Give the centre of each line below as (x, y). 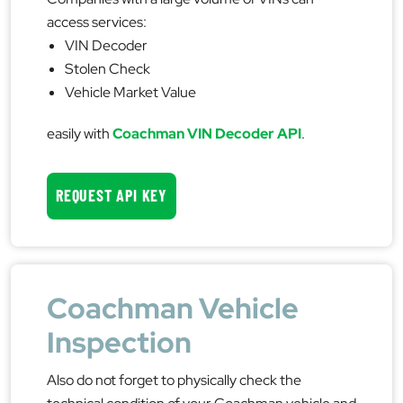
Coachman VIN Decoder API (207, 133)
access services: (97, 22)
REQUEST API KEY (112, 195)
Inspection (119, 342)
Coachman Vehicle (173, 308)
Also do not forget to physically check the (174, 380)
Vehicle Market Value (130, 92)
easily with (80, 133)
